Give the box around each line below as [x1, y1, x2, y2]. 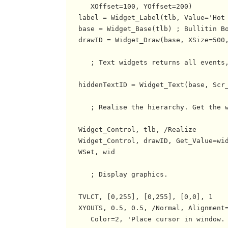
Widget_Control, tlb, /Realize [66, 126, 196, 134]
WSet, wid [66, 148, 115, 156]
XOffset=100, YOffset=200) [66, 3, 192, 11]
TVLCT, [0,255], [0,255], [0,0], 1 [66, 193, 213, 201]
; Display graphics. [66, 170, 168, 179]
